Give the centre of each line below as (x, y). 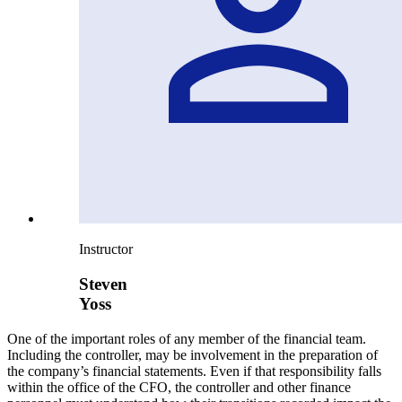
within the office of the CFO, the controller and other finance (179, 387)
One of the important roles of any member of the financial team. (187, 338)
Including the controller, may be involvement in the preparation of (192, 354)
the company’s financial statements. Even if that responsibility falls (194, 371)
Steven (103, 284)
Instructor (106, 249)
